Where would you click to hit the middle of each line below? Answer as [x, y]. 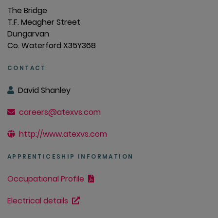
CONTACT [27, 68]
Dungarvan [28, 34]
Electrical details [38, 201]
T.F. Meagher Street [44, 22]
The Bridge [27, 11]
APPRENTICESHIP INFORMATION [71, 157]
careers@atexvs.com [60, 112]
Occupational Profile [47, 179]
